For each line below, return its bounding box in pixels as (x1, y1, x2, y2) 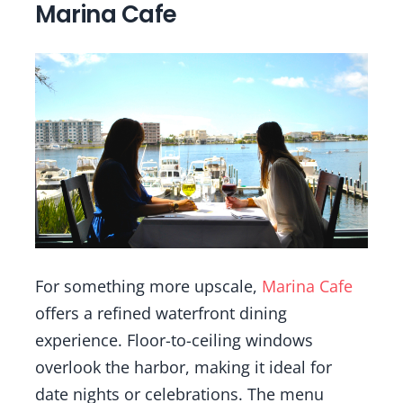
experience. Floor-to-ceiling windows (34, 329, 313, 352)
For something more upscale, (34, 275, 262, 298)
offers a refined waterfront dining (34, 302, 287, 325)
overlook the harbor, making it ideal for (34, 356, 332, 379)
